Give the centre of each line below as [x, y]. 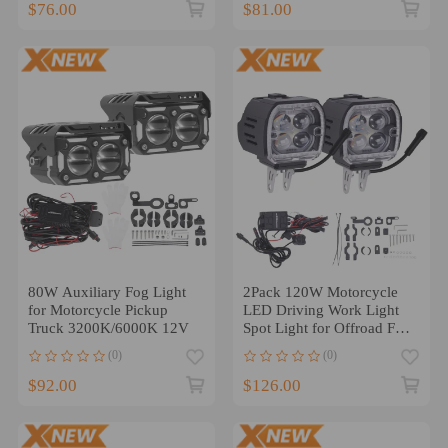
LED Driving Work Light [320, 309]
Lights [262, 345]
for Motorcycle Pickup [97, 309]
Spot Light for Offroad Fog [326, 327]
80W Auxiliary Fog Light [106, 291]
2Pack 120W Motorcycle [320, 291]
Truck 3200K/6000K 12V [108, 327]
